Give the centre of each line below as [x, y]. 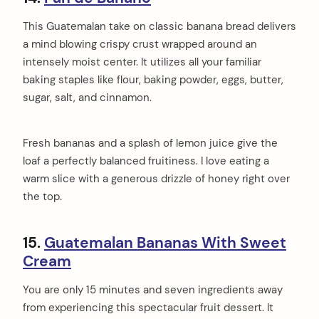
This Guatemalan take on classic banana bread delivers [159, 27]
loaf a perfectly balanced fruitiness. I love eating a [146, 161]
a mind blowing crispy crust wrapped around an [140, 45]
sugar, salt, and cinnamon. [87, 98]
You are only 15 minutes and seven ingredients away [153, 289]
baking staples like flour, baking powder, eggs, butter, [153, 80]
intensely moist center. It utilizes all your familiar [142, 62]
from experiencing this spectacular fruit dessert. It [148, 307]
